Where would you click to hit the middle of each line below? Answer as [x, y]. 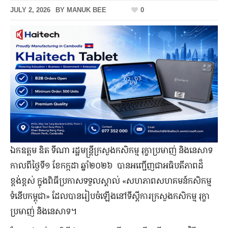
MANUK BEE [87, 10]
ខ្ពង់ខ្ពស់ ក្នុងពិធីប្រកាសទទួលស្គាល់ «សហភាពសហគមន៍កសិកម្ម [111, 180]
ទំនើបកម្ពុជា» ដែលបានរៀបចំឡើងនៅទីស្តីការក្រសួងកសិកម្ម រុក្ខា [110, 196]
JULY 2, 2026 [30, 10]
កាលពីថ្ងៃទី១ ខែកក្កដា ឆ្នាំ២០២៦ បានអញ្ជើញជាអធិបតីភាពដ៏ [107, 165]
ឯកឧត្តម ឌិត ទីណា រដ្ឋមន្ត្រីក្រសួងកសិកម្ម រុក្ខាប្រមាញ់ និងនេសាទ [111, 150]
